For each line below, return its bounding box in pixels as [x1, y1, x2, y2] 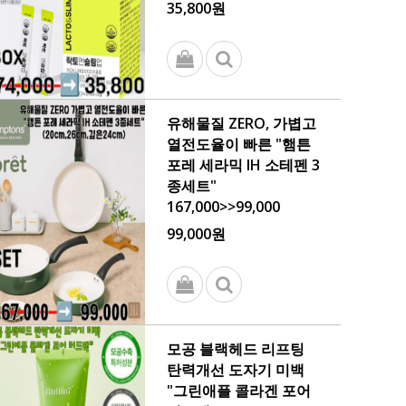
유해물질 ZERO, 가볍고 [167, 113, 316, 133]
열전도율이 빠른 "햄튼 [167, 134, 311, 154]
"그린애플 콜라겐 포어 [167, 381, 311, 401]
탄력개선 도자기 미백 [167, 360, 304, 380]
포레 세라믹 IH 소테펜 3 [167, 155, 320, 175]
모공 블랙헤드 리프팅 [167, 339, 304, 359]
